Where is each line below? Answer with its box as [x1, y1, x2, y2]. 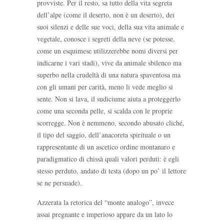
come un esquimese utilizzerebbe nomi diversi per [37, 46, 178, 55]
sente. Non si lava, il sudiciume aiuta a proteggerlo [37, 94, 180, 103]
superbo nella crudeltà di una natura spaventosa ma [37, 70, 180, 79]
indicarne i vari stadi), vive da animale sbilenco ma [37, 58, 181, 67]
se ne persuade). [37, 178, 82, 187]
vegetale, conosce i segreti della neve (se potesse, [37, 34, 175, 43]
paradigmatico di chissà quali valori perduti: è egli [37, 154, 179, 163]
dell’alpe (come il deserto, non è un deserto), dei [37, 10, 174, 19]
